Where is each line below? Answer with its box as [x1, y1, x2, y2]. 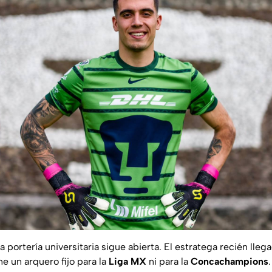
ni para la [146, 256, 191, 268]
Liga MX [109, 256, 146, 268]
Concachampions [191, 256, 268, 268]
